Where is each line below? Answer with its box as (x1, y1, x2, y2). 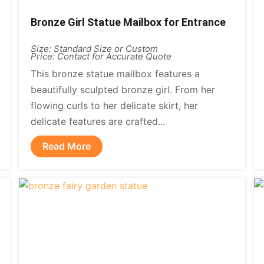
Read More (42, 140, 91, 152)
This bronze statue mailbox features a (31, 68, 200, 80)
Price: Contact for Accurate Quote (31, 51, 172, 62)
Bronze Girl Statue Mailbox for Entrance (31, 16, 226, 28)
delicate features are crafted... (31, 115, 166, 127)
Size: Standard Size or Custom (31, 43, 159, 54)
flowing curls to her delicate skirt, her (31, 100, 199, 111)
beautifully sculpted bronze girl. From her (31, 84, 216, 95)
